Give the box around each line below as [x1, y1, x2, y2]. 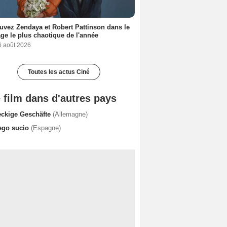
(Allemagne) [53, 110, 88, 118]
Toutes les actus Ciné [28, 68, 90, 75]
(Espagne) [31, 124, 61, 132]
